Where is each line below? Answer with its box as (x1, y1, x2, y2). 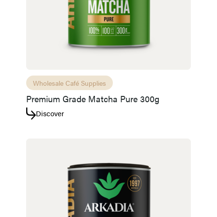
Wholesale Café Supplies (33, 77, 106, 88)
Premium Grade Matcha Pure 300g (26, 92, 159, 105)
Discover (36, 108, 64, 118)
